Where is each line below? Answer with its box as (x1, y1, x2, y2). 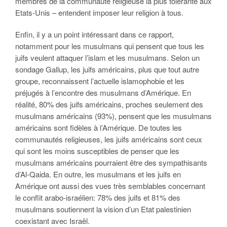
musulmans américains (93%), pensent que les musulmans (15, 110, 212, 121)
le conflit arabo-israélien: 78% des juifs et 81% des (15, 192, 180, 203)
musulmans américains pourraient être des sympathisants (15, 157, 207, 168)
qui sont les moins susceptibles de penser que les (15, 145, 179, 156)
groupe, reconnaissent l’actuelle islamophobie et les (15, 75, 184, 86)
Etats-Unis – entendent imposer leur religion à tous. (15, 7, 183, 18)
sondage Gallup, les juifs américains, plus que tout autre (15, 64, 199, 74)
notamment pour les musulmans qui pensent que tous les (15, 41, 204, 51)
